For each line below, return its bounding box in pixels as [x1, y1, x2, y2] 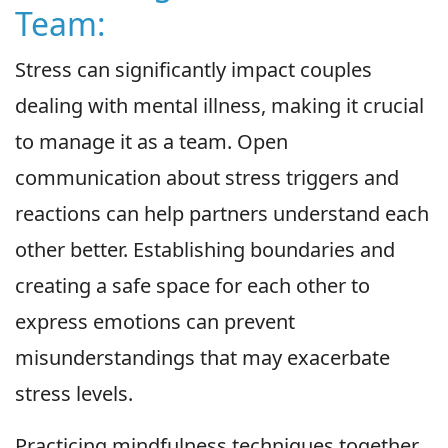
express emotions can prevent [15, 308, 295, 336]
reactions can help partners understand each [15, 200, 429, 228]
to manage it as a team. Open [15, 128, 288, 156]
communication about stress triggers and [15, 164, 399, 192]
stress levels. [15, 380, 133, 408]
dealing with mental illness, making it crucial [15, 92, 424, 120]
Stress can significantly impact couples [15, 56, 372, 84]
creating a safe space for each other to [15, 272, 370, 300]
